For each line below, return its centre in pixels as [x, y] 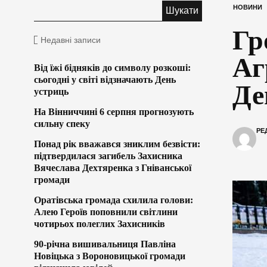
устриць [51, 91]
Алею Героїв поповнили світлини [106, 212]
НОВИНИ [247, 7]
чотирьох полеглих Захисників [100, 223]
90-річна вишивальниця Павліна [105, 244]
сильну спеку [62, 123]
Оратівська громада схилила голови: [114, 200]
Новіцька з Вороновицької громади [110, 256]
